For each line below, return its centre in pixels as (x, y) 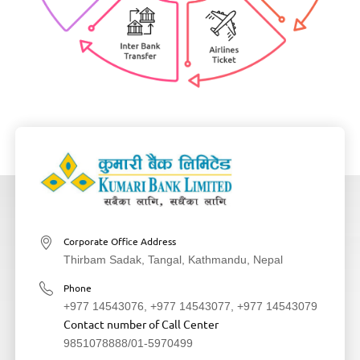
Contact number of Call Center (141, 324)
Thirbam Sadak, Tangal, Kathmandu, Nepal (173, 260)
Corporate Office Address (119, 242)
